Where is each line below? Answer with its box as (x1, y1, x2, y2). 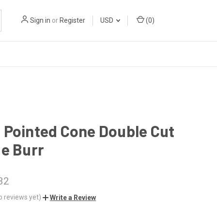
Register (60, 16, 85, 24)
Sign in (30, 16, 50, 24)
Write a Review (50, 193, 96, 201)
